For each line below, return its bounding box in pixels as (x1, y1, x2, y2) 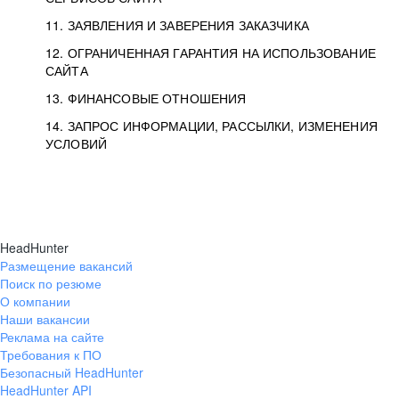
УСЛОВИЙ (45, 134, 107, 152)
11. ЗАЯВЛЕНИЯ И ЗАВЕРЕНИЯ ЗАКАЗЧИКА (45, 16, 309, 34)
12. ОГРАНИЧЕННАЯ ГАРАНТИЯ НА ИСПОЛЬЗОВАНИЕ (45, 44, 376, 61)
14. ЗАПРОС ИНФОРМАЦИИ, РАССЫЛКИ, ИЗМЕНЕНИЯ (45, 117, 378, 134)
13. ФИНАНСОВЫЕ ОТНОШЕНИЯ (45, 89, 247, 107)
